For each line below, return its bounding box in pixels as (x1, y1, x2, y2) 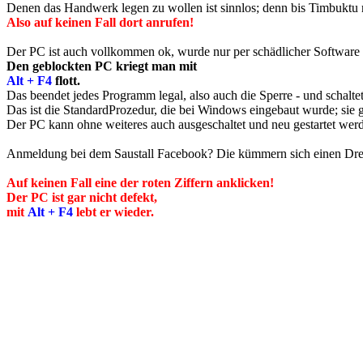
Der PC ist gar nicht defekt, (6, 190, 157, 204)
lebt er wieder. (73, 205, 154, 219)
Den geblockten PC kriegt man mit (6, 59, 197, 73)
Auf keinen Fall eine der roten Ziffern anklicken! (6, 176, 274, 190)
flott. (52, 74, 80, 88)
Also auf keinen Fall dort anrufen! (6, 15, 194, 29)
